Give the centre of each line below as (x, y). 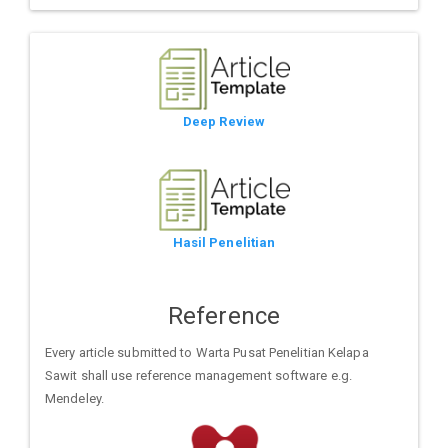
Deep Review (224, 122)
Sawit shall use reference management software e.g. (199, 375)
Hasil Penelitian (224, 243)
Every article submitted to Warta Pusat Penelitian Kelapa (207, 352)
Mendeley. (74, 398)
